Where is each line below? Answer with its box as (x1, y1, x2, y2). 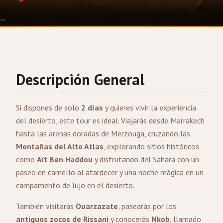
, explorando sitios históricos (104, 141, 199, 151)
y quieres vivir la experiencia (103, 103, 196, 112)
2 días (81, 103, 103, 112)
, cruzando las (144, 128, 190, 138)
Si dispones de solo (16, 103, 81, 112)
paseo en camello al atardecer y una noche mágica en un (16, 167, 204, 177)
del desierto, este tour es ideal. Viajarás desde (16, 115, 170, 125)
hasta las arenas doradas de (16, 128, 111, 138)
